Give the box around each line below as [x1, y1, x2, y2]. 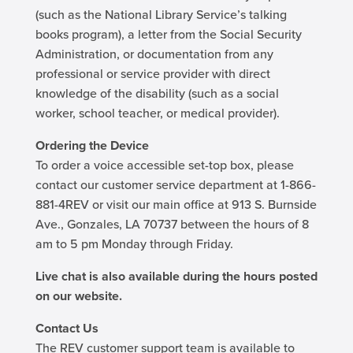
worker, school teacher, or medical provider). [35, 104, 280, 122]
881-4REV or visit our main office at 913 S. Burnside [35, 195, 317, 214]
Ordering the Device [35, 136, 149, 154]
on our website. [35, 287, 122, 305]
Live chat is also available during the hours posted [35, 267, 318, 285]
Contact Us [35, 319, 98, 337]
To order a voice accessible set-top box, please [35, 156, 294, 174]
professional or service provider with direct [35, 65, 270, 83]
